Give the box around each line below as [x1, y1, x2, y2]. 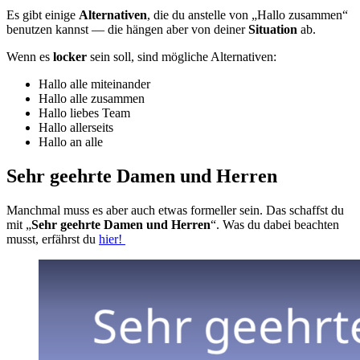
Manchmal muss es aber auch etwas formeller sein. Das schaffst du [6, 203, 344, 218]
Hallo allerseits [39, 121, 113, 135]
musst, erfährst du [6, 232, 99, 247]
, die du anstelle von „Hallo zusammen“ [147, 8, 348, 22]
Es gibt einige [6, 8, 79, 22]
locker [53, 50, 87, 64]
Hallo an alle [39, 135, 103, 149]
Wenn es [6, 50, 53, 64]
